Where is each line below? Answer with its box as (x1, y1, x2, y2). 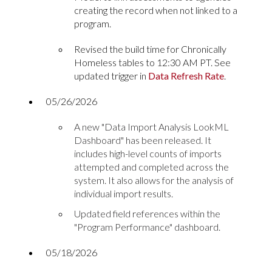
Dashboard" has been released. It (74, 134, 211, 146)
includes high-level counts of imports (74, 147, 222, 159)
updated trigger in (74, 69, 148, 81)
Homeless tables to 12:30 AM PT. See (74, 56, 231, 68)
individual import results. (74, 187, 173, 199)
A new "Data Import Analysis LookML (74, 120, 229, 132)
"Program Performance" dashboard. (74, 221, 220, 233)
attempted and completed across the (74, 160, 229, 172)
